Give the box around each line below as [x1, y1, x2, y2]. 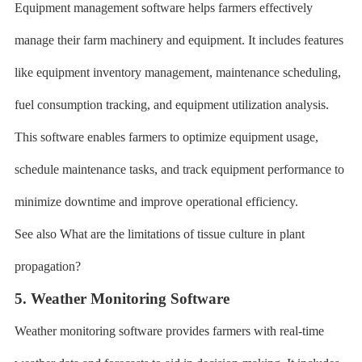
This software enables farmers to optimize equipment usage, [14, 130, 318, 144]
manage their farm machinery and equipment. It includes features [14, 33, 343, 47]
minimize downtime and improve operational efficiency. [14, 195, 298, 208]
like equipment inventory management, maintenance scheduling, [14, 65, 341, 79]
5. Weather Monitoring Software [14, 290, 229, 307]
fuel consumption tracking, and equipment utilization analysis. [14, 98, 329, 112]
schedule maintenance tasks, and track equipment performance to [14, 162, 344, 176]
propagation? [14, 259, 81, 273]
